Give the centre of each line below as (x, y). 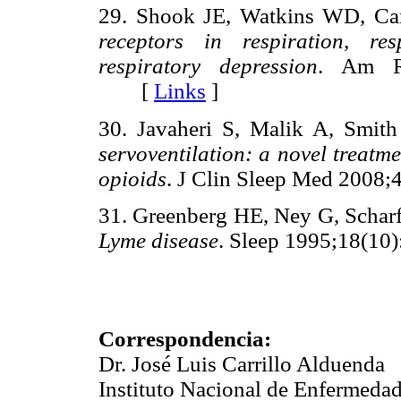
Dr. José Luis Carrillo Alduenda (242, 364)
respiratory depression (208, 66)
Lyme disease (158, 240)
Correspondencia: (185, 339)
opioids (132, 178)
